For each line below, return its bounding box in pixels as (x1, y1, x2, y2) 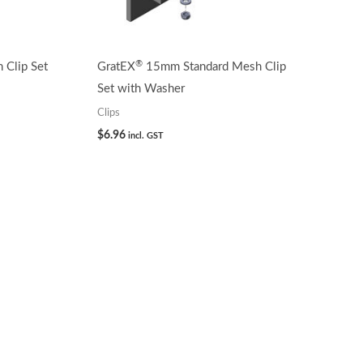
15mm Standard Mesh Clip (143, 61, 287, 74)
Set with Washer (97, 83, 186, 96)
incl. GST (128, 131, 164, 140)
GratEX (97, 61, 136, 74)
